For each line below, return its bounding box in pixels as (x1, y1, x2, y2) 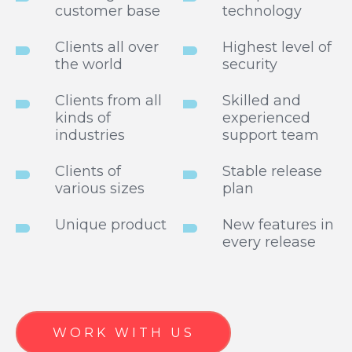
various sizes (55, 180, 145, 198)
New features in (222, 216, 334, 234)
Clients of (55, 163, 121, 181)
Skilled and (222, 92, 301, 110)
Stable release (222, 163, 322, 181)
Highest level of (222, 38, 332, 57)
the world (55, 56, 123, 74)
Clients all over (55, 38, 159, 57)
